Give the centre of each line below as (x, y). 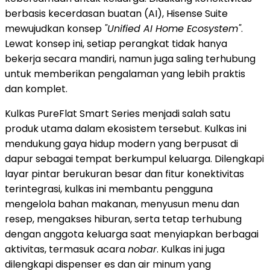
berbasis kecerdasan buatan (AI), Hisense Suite (116, 14)
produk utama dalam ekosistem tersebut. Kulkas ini (126, 129)
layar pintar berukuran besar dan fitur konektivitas (124, 174)
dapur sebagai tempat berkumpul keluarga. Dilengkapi (134, 159)
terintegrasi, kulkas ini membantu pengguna (109, 189)
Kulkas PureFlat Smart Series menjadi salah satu (118, 114)
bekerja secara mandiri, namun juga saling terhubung (130, 59)
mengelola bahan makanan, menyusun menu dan (122, 204)
